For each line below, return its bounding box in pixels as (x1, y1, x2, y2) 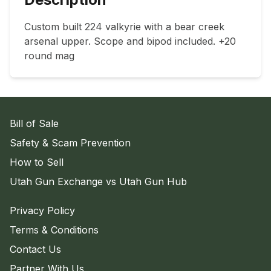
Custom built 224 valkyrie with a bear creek (24, 21, 224, 33)
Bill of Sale (10, 117, 59, 130)
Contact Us (10, 243, 61, 256)
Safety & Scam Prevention (10, 137, 131, 149)
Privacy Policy (10, 204, 75, 217)
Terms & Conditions (10, 224, 99, 237)
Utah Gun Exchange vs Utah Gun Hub (10, 175, 187, 188)
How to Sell (10, 156, 64, 169)
